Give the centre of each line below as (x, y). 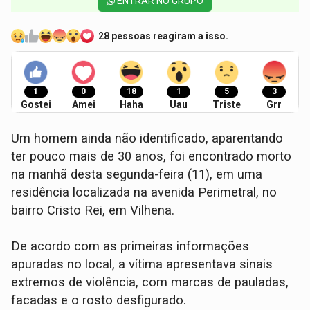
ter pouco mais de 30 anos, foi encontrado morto (152, 157)
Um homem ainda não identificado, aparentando (147, 139)
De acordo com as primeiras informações (130, 247)
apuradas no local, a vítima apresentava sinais (142, 265)
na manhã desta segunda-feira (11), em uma (137, 175)
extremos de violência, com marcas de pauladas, (150, 283)
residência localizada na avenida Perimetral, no (144, 193)
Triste (226, 105)
